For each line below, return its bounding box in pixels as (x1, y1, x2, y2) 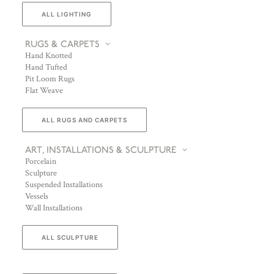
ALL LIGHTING (42, 10, 92, 18)
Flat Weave (25, 85, 63, 96)
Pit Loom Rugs (25, 73, 75, 84)
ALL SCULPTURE (42, 234, 98, 241)
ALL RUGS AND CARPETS (42, 116, 127, 124)
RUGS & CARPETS (25, 39, 100, 50)
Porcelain (25, 156, 56, 167)
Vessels (25, 191, 48, 202)
